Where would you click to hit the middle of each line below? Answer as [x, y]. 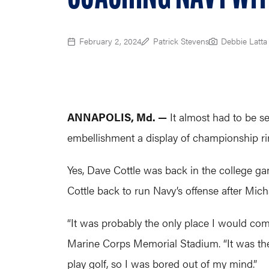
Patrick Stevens [181, 41]
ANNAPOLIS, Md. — [117, 117]
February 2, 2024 [110, 41]
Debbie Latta [244, 41]
